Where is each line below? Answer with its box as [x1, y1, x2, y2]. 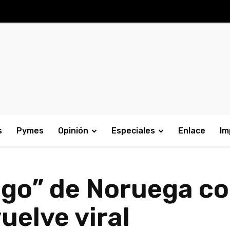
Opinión [58, 126, 88, 136]
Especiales [111, 126, 155, 136]
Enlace [178, 126, 205, 136]
